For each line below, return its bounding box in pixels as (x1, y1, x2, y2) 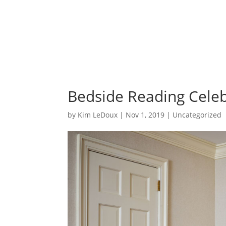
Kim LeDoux (78, 109, 118, 120)
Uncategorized (173, 109, 222, 120)
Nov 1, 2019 (126, 109, 165, 120)
